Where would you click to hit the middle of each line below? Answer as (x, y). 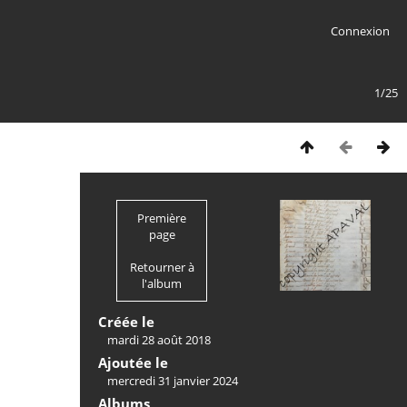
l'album (162, 283)
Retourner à (162, 267)
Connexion (360, 31)
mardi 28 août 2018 (159, 340)
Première (162, 218)
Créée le (126, 322)
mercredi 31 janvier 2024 (173, 381)
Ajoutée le (133, 362)
